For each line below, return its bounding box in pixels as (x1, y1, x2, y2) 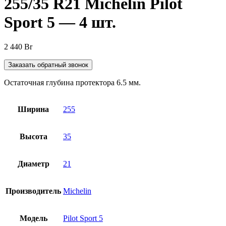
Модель (19, 214, 47, 223)
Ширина (18, 105, 49, 114)
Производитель (6, 187, 61, 196)
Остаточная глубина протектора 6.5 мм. (4, 78, 141, 87)
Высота (19, 132, 47, 141)
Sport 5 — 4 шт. (4, 13, 116, 31)
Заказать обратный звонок (8, 61, 88, 69)
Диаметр (17, 159, 49, 168)
